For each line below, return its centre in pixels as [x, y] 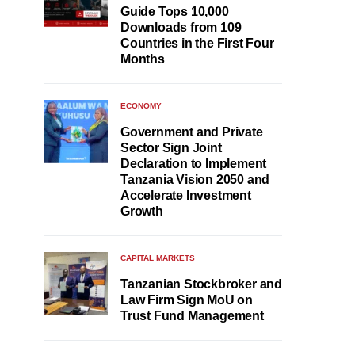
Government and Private [192, 132]
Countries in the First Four [197, 43]
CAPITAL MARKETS [158, 258]
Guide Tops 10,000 [175, 11]
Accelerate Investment [186, 195]
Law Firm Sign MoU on [187, 300]
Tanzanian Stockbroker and [201, 284]
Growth [142, 211]
